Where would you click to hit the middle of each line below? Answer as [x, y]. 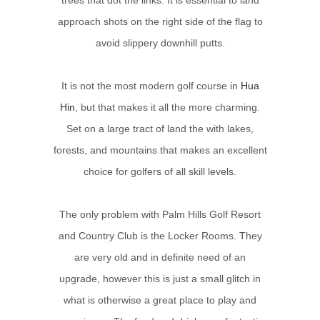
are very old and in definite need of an [160, 257]
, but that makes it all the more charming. [167, 107]
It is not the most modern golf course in [151, 85]
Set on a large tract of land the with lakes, [160, 128]
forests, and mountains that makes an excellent [160, 150]
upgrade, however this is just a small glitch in [160, 278]
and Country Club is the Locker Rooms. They [160, 235]
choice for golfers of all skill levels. [160, 171]
